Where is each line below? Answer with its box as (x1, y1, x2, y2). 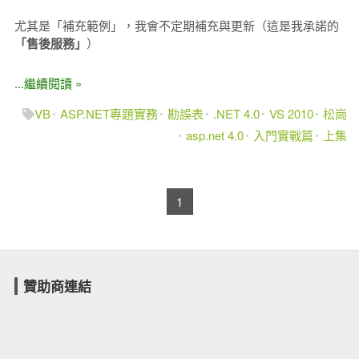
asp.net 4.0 (186, 127, 244, 143)
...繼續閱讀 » (14, 74, 82, 91)
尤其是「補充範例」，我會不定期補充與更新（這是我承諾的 (14, 16, 339, 34)
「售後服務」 (14, 34, 87, 52)
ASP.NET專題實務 (60, 104, 159, 122)
